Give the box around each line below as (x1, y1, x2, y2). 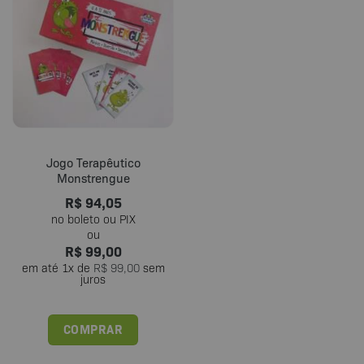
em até (21, 260, 62, 275)
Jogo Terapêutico (45, 154, 141, 171)
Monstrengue (56, 169, 130, 186)
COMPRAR (63, 320, 123, 338)
